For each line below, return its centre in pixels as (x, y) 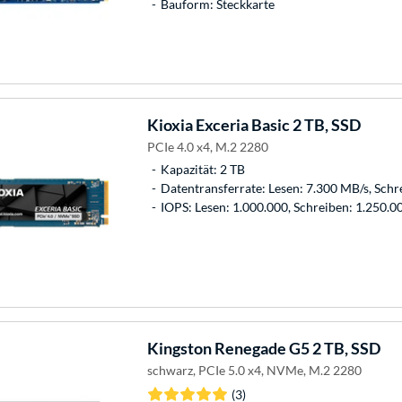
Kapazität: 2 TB (202, 169)
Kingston (179, 348)
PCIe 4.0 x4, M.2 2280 (207, 146)
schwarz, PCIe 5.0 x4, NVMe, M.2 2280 (254, 370)
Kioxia (170, 124)
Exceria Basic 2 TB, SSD (276, 124)
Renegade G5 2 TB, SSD (296, 348)
